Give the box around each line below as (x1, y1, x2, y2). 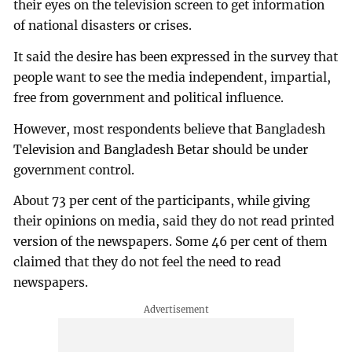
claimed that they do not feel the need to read (13, 255, 282, 270)
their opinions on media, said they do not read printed (13, 214, 335, 229)
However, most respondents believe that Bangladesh (13, 121, 326, 137)
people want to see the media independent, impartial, (13, 69, 332, 85)
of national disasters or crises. (13, 17, 192, 33)
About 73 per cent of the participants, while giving (13, 193, 310, 209)
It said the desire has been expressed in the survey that (13, 49, 339, 64)
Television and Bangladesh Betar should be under (13, 141, 309, 157)
